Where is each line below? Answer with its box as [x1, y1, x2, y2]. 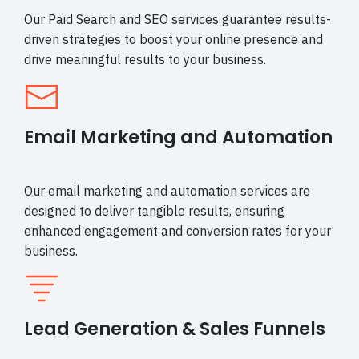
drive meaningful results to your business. [24, 51, 266, 68]
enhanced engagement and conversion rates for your [24, 223, 331, 240]
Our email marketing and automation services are [24, 183, 310, 200]
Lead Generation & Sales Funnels [24, 317, 325, 342]
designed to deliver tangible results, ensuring [24, 203, 284, 220]
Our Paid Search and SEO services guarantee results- [24, 11, 331, 28]
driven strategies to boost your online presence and [24, 31, 323, 48]
